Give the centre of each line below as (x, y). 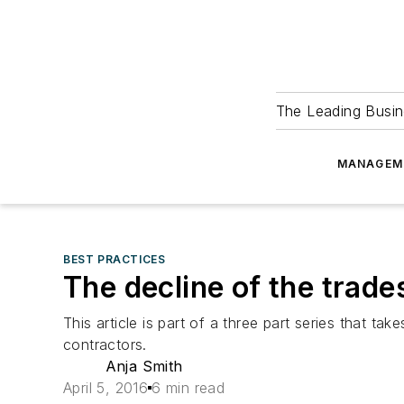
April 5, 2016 (106, 388)
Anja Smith (144, 366)
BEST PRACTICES (115, 259)
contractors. (105, 344)
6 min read (188, 388)
